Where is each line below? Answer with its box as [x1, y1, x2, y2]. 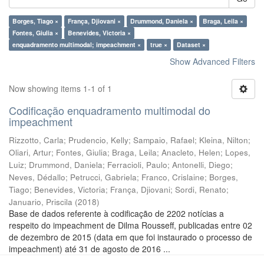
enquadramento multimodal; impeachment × [12, 40, 141, 49]
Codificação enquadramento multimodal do [9, 103, 210, 118]
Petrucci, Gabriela [70, 171, 137, 183]
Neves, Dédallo [9, 171, 65, 183]
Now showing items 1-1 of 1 [9, 82, 112, 94]
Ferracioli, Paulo [107, 159, 167, 170]
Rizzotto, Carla [9, 134, 64, 146]
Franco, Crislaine [141, 171, 204, 183]
